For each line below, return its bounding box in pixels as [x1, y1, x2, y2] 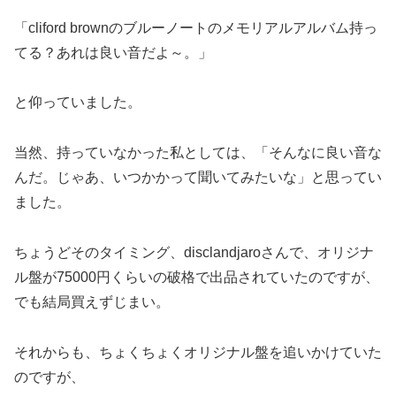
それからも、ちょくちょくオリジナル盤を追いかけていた [14, 344, 382, 360]
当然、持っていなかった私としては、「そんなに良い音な [14, 145, 382, 161]
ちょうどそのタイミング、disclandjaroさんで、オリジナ [14, 244, 374, 260]
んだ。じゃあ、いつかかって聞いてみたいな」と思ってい [14, 170, 382, 186]
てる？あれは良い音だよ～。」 [14, 44, 212, 60]
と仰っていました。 [14, 95, 141, 110]
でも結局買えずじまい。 [14, 293, 170, 309]
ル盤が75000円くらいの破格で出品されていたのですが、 [14, 269, 379, 285]
